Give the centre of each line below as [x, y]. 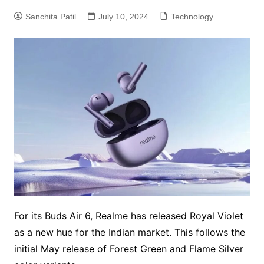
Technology [192, 16]
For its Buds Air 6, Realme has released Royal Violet [128, 215]
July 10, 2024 [123, 16]
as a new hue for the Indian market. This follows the [129, 232]
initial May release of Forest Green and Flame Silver [128, 248]
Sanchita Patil [50, 16]
